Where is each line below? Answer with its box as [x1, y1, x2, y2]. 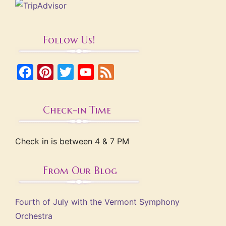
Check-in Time [43, 104, 111, 117]
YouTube [94, 62, 160, 82]
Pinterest [53, 62, 123, 82]
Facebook [33, 62, 108, 82]
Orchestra [15, 211, 52, 221]
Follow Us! [43, 34, 95, 46]
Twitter [74, 62, 128, 82]
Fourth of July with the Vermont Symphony [15, 197, 180, 207]
